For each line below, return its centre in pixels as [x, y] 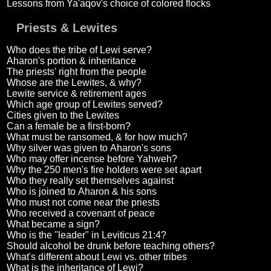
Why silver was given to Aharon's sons [89, 148]
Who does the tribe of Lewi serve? [79, 50]
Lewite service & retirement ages [76, 94]
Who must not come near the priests [83, 203]
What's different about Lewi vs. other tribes [96, 257]
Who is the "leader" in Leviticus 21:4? [86, 235]
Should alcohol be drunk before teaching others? [110, 246]
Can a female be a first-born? [68, 126]
